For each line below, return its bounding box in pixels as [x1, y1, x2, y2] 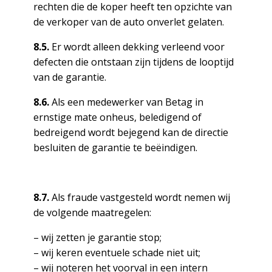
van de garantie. [33, 70, 106, 84]
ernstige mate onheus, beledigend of [33, 110, 202, 124]
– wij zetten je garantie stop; [33, 231, 161, 244]
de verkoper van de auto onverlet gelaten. [33, 15, 224, 29]
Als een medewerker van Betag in [49, 95, 203, 109]
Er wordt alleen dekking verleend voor [49, 40, 225, 53]
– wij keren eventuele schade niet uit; [33, 246, 200, 259]
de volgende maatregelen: [33, 206, 151, 219]
